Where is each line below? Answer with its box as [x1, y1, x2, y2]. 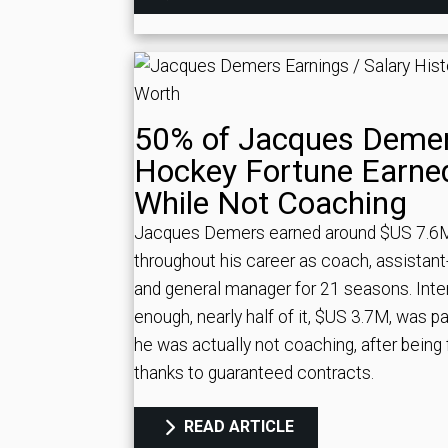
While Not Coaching [134, 183, 407, 222]
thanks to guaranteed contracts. [134, 362, 374, 383]
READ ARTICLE [180, 416, 295, 436]
